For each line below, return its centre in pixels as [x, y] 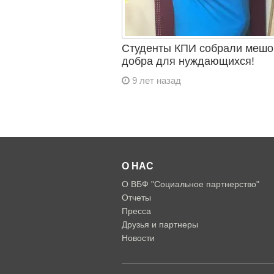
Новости [138, 238]
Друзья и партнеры [160, 224]
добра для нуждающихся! [188, 61]
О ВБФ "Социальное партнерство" [190, 184]
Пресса [136, 211]
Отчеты [136, 198]
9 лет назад [155, 80]
